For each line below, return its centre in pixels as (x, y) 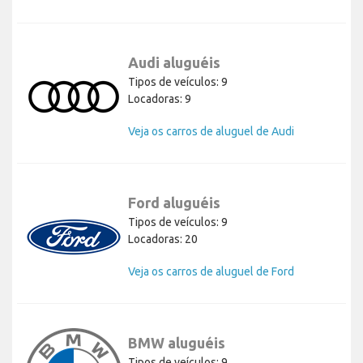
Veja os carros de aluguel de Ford (211, 272)
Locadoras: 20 (163, 239)
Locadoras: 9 (160, 99)
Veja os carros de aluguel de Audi (211, 132)
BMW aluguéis (177, 343)
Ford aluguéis (174, 203)
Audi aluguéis (174, 63)
